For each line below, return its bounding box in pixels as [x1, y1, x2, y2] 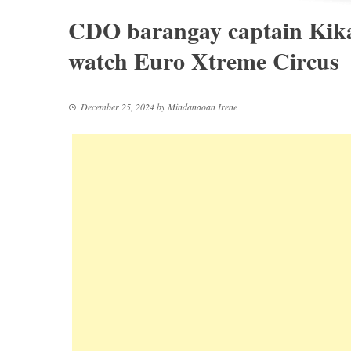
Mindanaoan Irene [168, 100, 237, 113]
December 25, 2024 [81, 100, 154, 113]
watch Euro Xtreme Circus [68, 43, 339, 78]
